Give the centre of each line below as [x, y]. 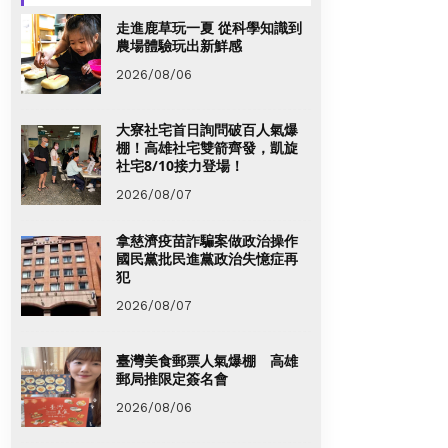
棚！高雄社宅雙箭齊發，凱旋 [207, 147]
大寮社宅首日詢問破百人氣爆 [207, 129]
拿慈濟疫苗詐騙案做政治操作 [207, 240]
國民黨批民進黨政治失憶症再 [207, 258]
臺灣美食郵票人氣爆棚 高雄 [207, 360]
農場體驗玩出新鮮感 [179, 45]
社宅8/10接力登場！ [180, 165]
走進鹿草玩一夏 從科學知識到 [209, 27]
